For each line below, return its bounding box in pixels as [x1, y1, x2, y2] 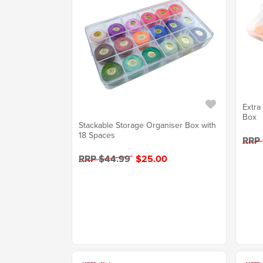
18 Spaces [79, 129, 115, 142]
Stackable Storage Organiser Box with [79, 119, 216, 132]
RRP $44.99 [79, 152, 133, 166]
